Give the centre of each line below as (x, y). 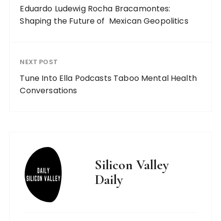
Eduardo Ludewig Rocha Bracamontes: (95, 9)
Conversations (49, 91)
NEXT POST (39, 62)
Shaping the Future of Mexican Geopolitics (105, 21)
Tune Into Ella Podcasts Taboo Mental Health (108, 78)
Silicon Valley (132, 165)
